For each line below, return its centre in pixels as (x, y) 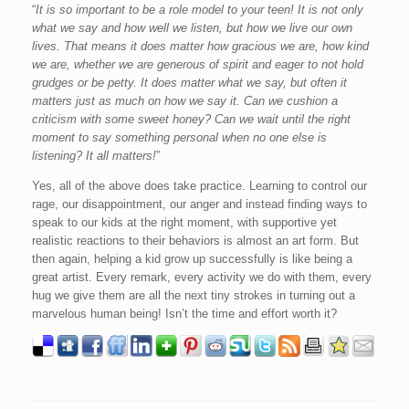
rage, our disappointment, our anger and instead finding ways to (199, 204)
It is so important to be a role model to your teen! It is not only (199, 10)
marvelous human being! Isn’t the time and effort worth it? (184, 314)
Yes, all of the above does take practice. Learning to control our (199, 186)
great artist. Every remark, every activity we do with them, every (202, 277)
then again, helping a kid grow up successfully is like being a (192, 259)
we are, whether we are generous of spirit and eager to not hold (198, 64)
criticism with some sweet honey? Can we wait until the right (191, 119)
